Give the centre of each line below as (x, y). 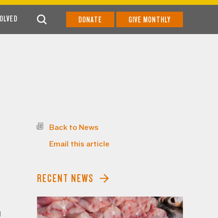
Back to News (74, 127)
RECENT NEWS (65, 178)
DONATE (90, 19)
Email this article (79, 144)
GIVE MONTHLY (150, 19)
